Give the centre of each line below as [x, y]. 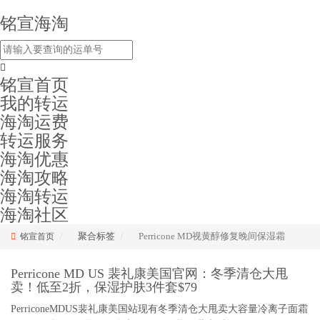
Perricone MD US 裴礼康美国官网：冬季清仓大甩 [149, 274]
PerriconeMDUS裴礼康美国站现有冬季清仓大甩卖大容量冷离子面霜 [159, 309]
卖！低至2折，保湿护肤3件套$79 [104, 287]
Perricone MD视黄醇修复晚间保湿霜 [212, 236]
